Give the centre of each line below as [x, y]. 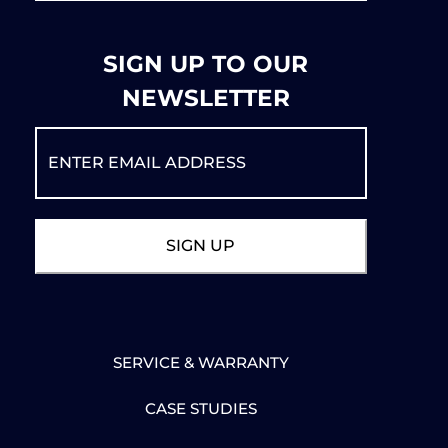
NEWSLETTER [205, 98]
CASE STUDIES [200, 409]
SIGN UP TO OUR [206, 64]
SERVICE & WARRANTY [200, 363]
